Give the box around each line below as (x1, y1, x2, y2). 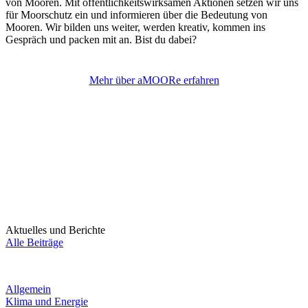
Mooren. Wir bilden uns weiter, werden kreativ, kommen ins (5, 21, 265, 34)
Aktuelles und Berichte (5, 224, 105, 236)
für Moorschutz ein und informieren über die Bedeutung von (5, 9, 267, 21)
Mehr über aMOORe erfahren (89, 74, 219, 87)
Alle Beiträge (5, 236, 63, 249)
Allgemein (5, 283, 51, 296)
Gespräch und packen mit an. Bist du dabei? (5, 34, 197, 46)
